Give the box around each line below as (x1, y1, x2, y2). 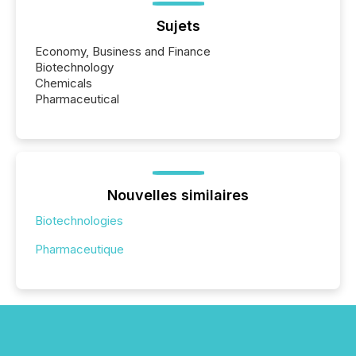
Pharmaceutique (35, 241, 124, 257)
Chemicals (35, 75, 92, 91)
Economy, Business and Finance (35, 43, 211, 59)
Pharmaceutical (35, 91, 119, 106)
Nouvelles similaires (107, 186, 249, 203)
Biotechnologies (35, 212, 123, 228)
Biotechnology (35, 59, 114, 75)
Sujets (156, 17, 200, 34)
